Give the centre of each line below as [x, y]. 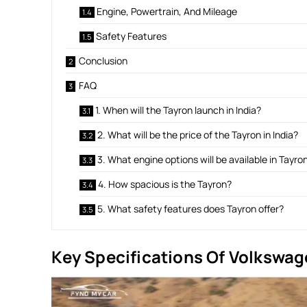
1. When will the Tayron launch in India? [179, 110]
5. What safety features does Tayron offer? [191, 209]
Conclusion [103, 61]
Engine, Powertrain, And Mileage [168, 12]
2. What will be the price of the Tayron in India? [198, 135]
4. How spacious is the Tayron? [165, 184]
